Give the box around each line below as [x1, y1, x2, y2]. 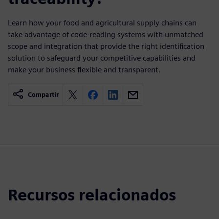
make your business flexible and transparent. [8, 65, 161, 74]
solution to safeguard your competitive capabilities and [8, 53, 196, 63]
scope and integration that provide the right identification [8, 42, 204, 51]
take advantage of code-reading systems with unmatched [8, 30, 203, 39]
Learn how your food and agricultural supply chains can [8, 18, 197, 27]
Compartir [28, 91, 59, 98]
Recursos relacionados [8, 185, 176, 204]
